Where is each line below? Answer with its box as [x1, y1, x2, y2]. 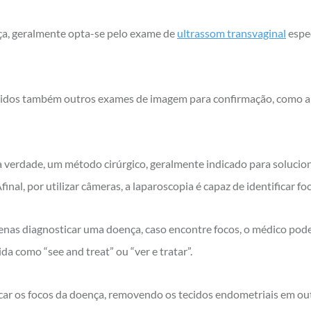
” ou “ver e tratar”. [110, 244, 192, 258]
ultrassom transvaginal [177, 26, 286, 40]
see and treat [48, 244, 110, 258]
